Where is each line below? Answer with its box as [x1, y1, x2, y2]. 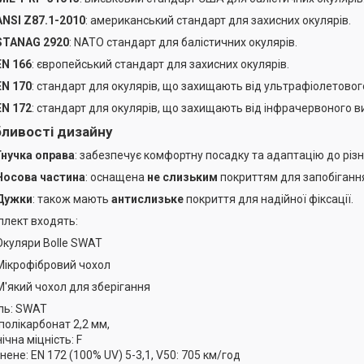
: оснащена [85, 170, 147, 184]
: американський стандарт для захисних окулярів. [85, 13, 351, 27]
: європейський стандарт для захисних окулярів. [32, 57, 289, 71]
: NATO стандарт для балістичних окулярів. [69, 35, 297, 49]
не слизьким [147, 170, 218, 184]
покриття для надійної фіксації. [184, 192, 353, 206]
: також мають [32, 192, 111, 206]
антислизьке [111, 192, 184, 206]
